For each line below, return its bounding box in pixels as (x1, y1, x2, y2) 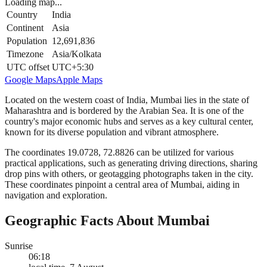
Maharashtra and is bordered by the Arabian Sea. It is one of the (5, 105, 244, 116)
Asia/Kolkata (52, 48, 101, 59)
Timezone (7, 48, 44, 59)
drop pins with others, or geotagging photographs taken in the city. (5, 168, 253, 179)
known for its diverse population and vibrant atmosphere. (5, 126, 219, 137)
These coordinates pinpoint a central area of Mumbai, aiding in (5, 179, 240, 190)
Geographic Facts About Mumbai (5, 212, 210, 228)
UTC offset (7, 61, 49, 72)
